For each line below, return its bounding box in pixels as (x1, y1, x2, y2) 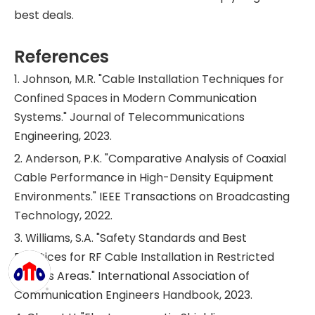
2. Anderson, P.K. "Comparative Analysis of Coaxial (14, 150, 286, 167)
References (14, 45, 109, 68)
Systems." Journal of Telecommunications (14, 109, 245, 125)
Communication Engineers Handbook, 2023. (14, 287, 252, 303)
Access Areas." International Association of (14, 268, 250, 284)
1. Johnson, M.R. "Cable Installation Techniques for (14, 71, 284, 87)
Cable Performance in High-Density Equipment (14, 169, 274, 186)
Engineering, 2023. (14, 128, 112, 144)
